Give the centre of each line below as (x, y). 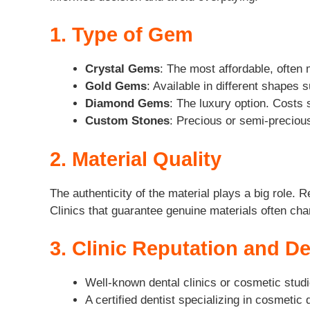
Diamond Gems (127, 104)
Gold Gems (116, 86)
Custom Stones (127, 121)
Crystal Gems (122, 69)
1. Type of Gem (121, 35)
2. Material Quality (136, 159)
